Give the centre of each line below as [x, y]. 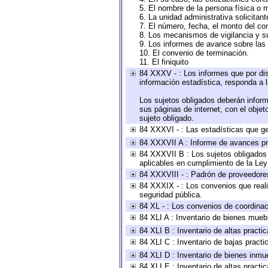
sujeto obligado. [167, 118]
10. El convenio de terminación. [194, 53]
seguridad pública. [171, 195]
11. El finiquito [164, 62]
